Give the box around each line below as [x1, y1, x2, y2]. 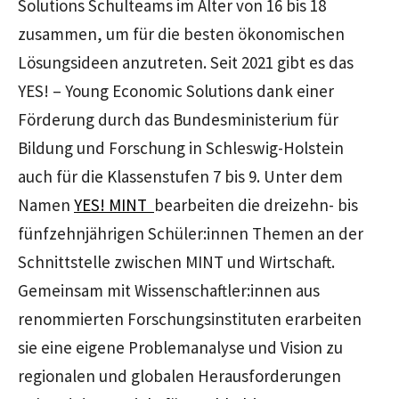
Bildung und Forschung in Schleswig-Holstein [18, 136, 344, 159]
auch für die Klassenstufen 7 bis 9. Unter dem [18, 165, 343, 187]
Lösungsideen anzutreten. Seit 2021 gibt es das [18, 51, 354, 73]
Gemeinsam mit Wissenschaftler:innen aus [18, 279, 320, 301]
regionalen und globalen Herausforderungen [18, 364, 341, 387]
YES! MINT [74, 193, 154, 216]
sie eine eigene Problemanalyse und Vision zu [18, 336, 343, 358]
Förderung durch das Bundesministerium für [18, 108, 338, 130]
